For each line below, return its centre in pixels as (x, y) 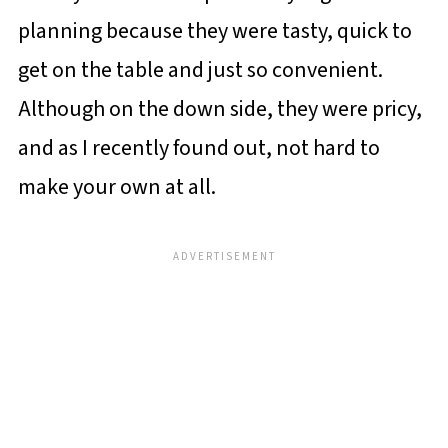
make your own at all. (118, 187)
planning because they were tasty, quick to (214, 31)
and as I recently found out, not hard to (198, 148)
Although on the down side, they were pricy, (219, 109)
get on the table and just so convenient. (202, 70)
